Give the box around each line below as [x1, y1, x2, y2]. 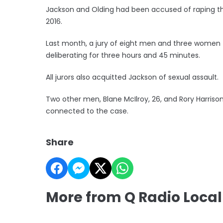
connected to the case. [46, 106, 128, 116]
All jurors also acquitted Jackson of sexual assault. [46, 72, 219, 82]
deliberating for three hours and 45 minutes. [46, 50, 200, 60]
